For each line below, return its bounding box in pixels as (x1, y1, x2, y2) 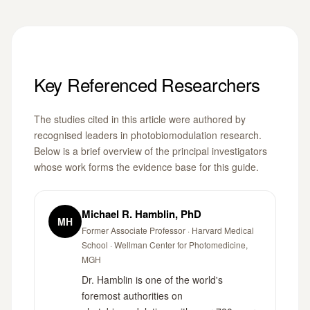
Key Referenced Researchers (34, 71, 261, 98)
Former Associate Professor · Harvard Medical (82, 224, 254, 237)
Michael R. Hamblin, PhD (82, 206, 201, 222)
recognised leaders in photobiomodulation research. (34, 128, 262, 143)
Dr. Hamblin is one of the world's (82, 273, 223, 287)
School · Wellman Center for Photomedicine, (82, 239, 248, 251)
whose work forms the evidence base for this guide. (34, 160, 259, 174)
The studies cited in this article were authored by (34, 112, 246, 127)
